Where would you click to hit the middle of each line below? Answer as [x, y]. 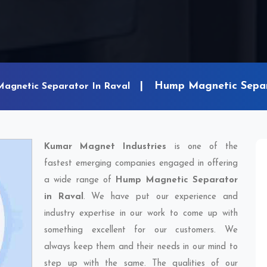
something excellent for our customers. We [141, 230]
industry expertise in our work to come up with [141, 214]
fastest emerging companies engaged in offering [141, 164]
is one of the [202, 147]
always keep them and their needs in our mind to [141, 247]
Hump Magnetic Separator [177, 180]
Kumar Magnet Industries [105, 147]
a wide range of [80, 180]
